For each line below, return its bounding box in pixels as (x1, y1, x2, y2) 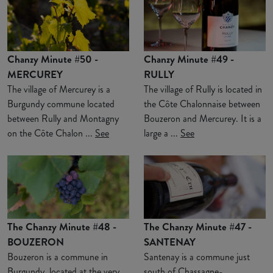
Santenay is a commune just (144, 249, 250, 264)
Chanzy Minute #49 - (144, 52, 234, 67)
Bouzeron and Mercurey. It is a (144, 112, 261, 126)
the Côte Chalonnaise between (144, 97, 260, 112)
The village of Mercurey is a (7, 82, 110, 97)
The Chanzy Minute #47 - (144, 219, 252, 234)
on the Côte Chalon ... (7, 126, 95, 141)
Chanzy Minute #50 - (7, 52, 98, 67)
